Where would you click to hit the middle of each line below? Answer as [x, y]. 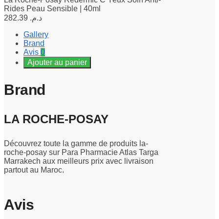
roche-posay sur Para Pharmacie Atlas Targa [81, 153]
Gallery [36, 35]
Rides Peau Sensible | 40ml [52, 9]
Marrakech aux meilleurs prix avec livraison [79, 161]
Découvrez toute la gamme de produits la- [76, 144]
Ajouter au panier [57, 63]
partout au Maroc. [34, 170]
